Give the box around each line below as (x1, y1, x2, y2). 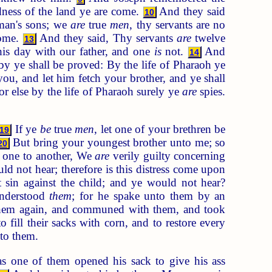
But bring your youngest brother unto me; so (9, 136, 226, 149)
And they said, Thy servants (36, 31, 177, 44)
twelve (191, 31, 226, 44)
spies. (197, 84, 226, 98)
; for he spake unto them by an (72, 189, 226, 203)
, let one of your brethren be (94, 123, 226, 136)
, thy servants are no (129, 18, 226, 31)
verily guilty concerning (109, 149, 226, 163)
